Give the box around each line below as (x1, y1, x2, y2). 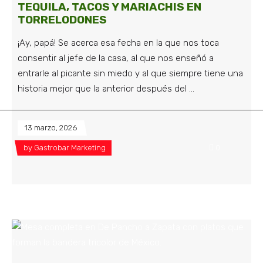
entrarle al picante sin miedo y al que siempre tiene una (18, 68, 243, 79)
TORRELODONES (18, 13, 107, 27)
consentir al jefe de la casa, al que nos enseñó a (18, 53, 214, 64)
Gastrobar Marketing (34, 143, 106, 153)
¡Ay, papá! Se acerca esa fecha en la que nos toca (18, 38, 219, 49)
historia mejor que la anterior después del (18, 83, 189, 95)
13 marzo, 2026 (25, 123, 77, 133)
